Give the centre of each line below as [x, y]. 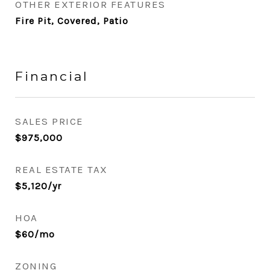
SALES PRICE [49, 121]
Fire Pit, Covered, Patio [72, 21]
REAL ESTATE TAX [61, 169]
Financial [52, 76]
